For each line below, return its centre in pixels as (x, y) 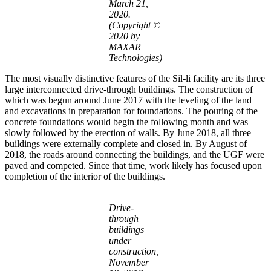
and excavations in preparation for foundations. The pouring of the (131, 111)
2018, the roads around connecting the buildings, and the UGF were (135, 154)
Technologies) (135, 57)
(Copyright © (135, 25)
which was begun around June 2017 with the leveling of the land (128, 100)
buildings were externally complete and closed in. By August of (126, 143)
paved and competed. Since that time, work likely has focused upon (133, 165)
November (129, 262)
